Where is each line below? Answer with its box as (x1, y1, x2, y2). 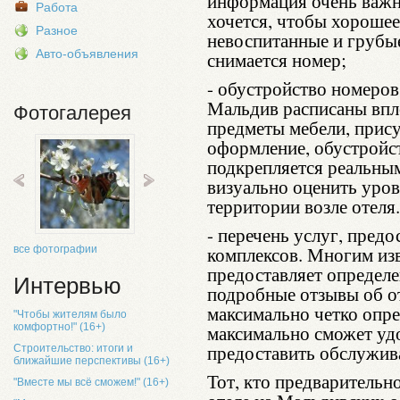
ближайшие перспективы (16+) (13, 354, 170, 367)
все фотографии (13, 243, 97, 255)
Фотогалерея (13, 102, 131, 124)
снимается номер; (207, 47, 346, 72)
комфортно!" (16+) (13, 321, 105, 333)
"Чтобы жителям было (13, 308, 127, 321)
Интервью (13, 273, 121, 298)
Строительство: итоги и (13, 342, 133, 354)
